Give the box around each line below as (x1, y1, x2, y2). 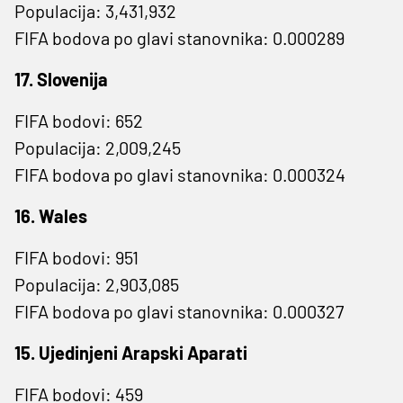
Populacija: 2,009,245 (14, 136, 181, 158)
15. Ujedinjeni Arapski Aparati (14, 341, 247, 363)
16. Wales (14, 204, 87, 227)
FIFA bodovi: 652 (14, 109, 143, 131)
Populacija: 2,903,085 (14, 273, 179, 295)
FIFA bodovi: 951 (14, 246, 139, 268)
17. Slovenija (14, 67, 108, 90)
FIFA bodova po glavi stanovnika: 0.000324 (14, 163, 345, 185)
